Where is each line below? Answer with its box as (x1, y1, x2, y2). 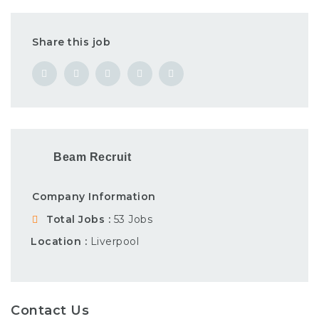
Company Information (32, 189, 156, 203)
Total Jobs (46, 212, 108, 226)
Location (31, 234, 85, 248)
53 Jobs (113, 212, 152, 226)
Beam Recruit (53, 150, 131, 163)
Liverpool (90, 234, 139, 248)
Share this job (32, 35, 110, 48)
